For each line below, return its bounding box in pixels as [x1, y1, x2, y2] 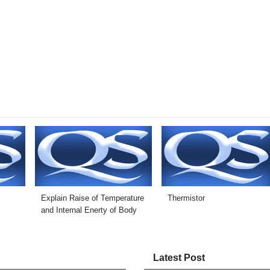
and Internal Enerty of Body [41, 206, 137, 215]
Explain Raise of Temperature [41, 193, 144, 203]
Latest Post [153, 253, 205, 263]
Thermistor [167, 193, 205, 203]
